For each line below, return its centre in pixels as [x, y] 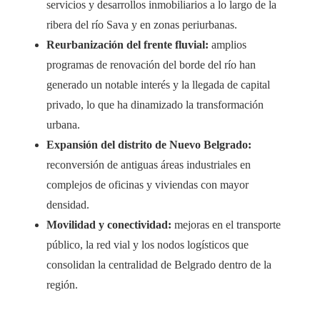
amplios [227, 45]
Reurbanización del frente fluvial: [127, 45]
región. [62, 285]
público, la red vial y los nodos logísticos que [147, 245]
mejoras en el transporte [226, 225]
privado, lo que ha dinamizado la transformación [155, 105]
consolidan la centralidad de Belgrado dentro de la [159, 265]
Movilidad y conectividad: [109, 225]
